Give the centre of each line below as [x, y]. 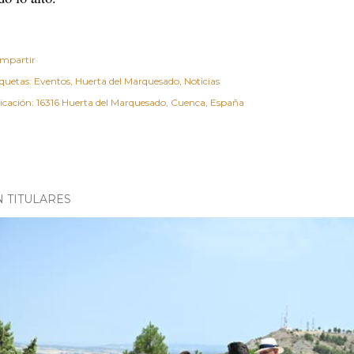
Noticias [202, 81]
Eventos [52, 81]
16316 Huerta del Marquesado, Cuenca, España [140, 102]
